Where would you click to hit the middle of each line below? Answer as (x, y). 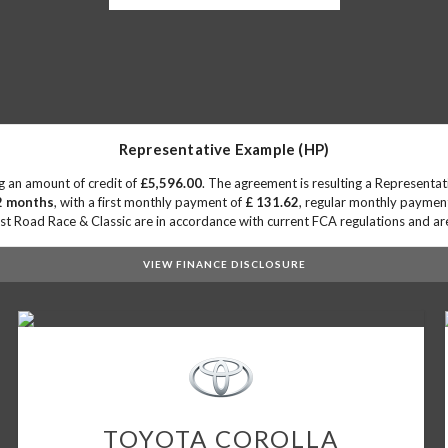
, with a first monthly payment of (149, 202)
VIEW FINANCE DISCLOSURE (224, 264)
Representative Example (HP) (224, 149)
